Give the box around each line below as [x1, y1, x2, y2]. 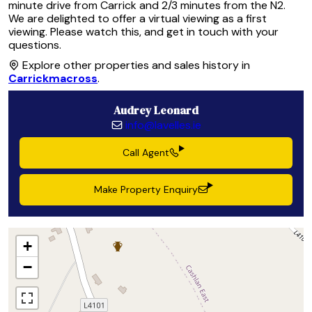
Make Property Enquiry [94, 182, 198, 196]
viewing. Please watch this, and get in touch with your [8, 24, 279, 39]
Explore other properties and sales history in [19, 57, 250, 72]
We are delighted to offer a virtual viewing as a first [8, 10, 267, 26]
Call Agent [123, 146, 170, 159]
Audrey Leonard [114, 102, 198, 118]
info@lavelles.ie [125, 117, 201, 132]
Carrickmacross [8, 70, 97, 86]
